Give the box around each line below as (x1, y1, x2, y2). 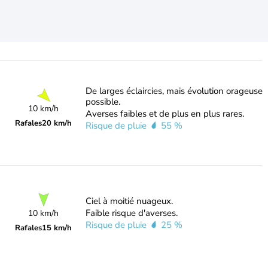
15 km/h (42, 223, 72, 233)
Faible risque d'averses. (85, 207, 178, 219)
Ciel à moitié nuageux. (85, 195, 173, 207)
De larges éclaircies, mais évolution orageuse (85, 85, 263, 97)
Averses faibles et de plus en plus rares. (85, 108, 244, 120)
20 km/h (42, 118, 72, 129)
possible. (85, 96, 120, 108)
